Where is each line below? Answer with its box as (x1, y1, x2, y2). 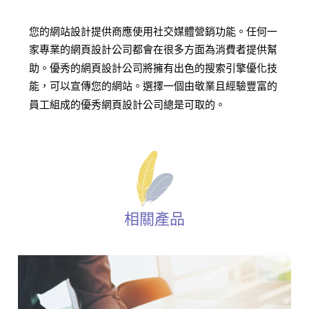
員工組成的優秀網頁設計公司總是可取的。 (29, 98, 226, 110)
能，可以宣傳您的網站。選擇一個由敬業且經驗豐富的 (29, 79, 278, 92)
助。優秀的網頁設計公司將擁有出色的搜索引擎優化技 (29, 61, 278, 74)
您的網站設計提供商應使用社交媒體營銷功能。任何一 (29, 25, 278, 37)
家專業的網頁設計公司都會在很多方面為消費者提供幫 (29, 43, 278, 55)
